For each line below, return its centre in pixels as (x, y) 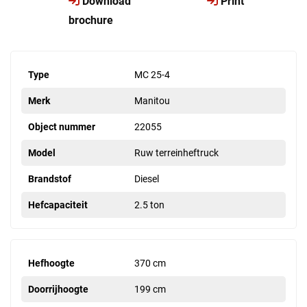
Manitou (152, 101)
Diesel (147, 179)
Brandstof (50, 179)
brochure (91, 21)
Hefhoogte (51, 263)
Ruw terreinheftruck (176, 153)
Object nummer (62, 127)
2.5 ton (149, 205)
